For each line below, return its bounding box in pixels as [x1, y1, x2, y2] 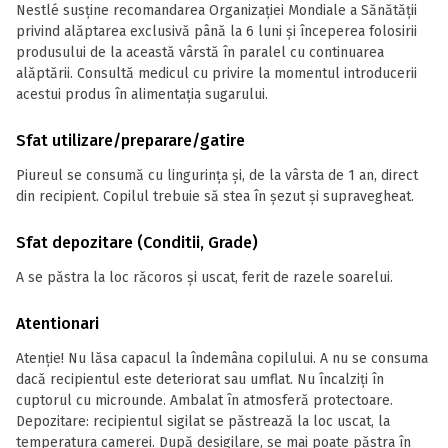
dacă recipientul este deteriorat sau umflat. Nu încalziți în [16, 371, 384, 388]
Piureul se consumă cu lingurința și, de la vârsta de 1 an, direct [16, 167, 418, 184]
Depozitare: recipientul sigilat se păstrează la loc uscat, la [16, 413, 390, 430]
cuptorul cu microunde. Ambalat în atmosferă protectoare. [16, 392, 393, 409]
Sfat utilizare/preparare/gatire [16, 131, 245, 150]
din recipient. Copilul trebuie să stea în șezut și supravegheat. [16, 188, 414, 205]
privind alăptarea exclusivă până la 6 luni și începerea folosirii [16, 23, 417, 40]
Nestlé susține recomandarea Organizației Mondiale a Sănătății [16, 2, 417, 19]
